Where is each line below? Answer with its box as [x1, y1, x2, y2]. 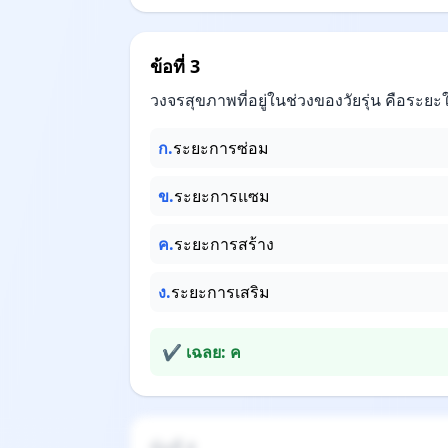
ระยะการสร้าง [174, 233, 274, 255]
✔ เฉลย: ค [162, 341, 241, 363]
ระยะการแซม [174, 185, 270, 207]
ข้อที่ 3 [150, 54, 200, 78]
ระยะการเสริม [171, 281, 270, 303]
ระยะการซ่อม [173, 137, 269, 159]
